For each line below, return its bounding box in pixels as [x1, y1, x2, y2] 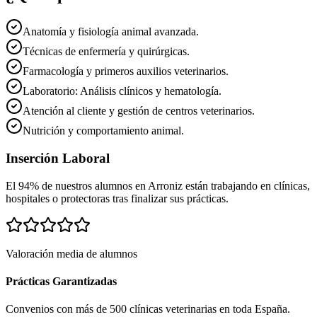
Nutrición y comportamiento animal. [23, 125, 184, 137]
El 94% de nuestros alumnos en [6, 179, 148, 192]
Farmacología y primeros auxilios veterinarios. [23, 65, 229, 78]
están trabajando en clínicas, [183, 179, 310, 192]
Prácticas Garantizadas [6, 275, 117, 287]
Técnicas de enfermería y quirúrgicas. [23, 45, 190, 58]
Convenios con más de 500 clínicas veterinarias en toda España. [6, 303, 290, 316]
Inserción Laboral [6, 150, 110, 166]
